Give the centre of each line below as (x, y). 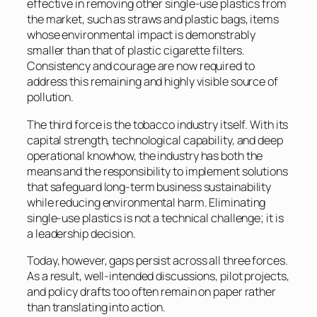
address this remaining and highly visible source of (152, 82)
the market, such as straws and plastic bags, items (153, 19)
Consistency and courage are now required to (141, 66)
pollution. (51, 97)
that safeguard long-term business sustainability (149, 186)
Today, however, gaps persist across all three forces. (157, 260)
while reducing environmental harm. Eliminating (146, 202)
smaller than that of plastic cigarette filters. (136, 51)
